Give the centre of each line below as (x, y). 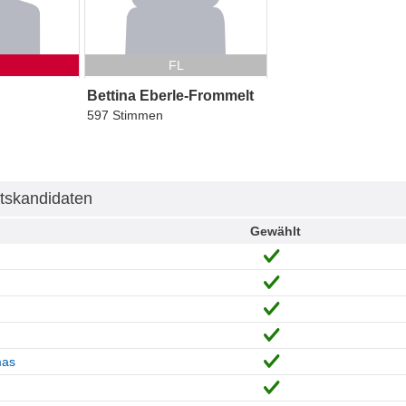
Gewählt (275, 231)
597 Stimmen (125, 115)
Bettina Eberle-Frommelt (170, 95)
